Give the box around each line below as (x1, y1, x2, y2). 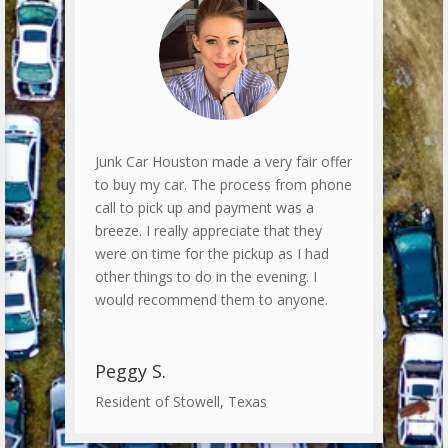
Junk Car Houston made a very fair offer (94, 152, 352, 172)
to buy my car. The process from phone (94, 175, 352, 195)
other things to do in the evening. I (94, 267, 317, 287)
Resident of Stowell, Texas (94, 392, 267, 412)
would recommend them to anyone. (94, 290, 328, 310)
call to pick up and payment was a (94, 198, 314, 218)
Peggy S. (94, 359, 166, 384)
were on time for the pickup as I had (94, 244, 329, 264)
